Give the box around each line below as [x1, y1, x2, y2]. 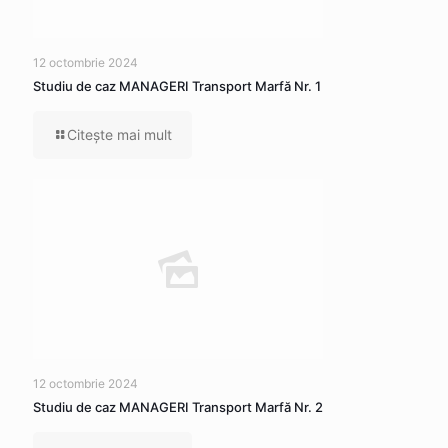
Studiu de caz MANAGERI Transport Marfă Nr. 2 [33, 399, 323, 415]
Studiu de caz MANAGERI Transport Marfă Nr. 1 [33, 78, 321, 94]
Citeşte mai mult [67, 126, 172, 143]
